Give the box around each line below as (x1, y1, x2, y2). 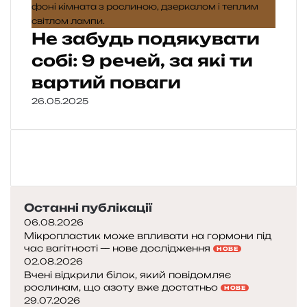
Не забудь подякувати (32, 29, 260, 49)
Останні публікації (24, 201, 152, 215)
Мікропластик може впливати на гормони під (24, 230, 271, 242)
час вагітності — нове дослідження (24, 243, 213, 254)
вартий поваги (32, 73, 181, 93)
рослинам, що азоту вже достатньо (24, 282, 218, 293)
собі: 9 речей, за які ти (32, 51, 253, 71)
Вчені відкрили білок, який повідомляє (24, 269, 231, 281)
